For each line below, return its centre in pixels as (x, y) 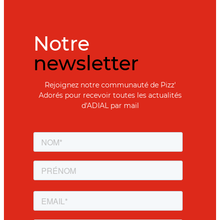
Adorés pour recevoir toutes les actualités (110, 96)
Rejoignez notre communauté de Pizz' (110, 85)
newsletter (86, 63)
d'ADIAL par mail (110, 106)
